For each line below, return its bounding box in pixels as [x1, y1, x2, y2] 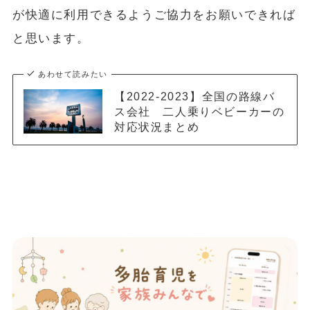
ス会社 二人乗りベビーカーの [113, 105, 285, 118]
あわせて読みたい [38, 70, 108, 79]
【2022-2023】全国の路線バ [113, 90, 275, 103]
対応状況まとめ [113, 120, 200, 134]
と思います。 [12, 32, 90, 46]
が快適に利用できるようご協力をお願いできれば [12, 8, 296, 22]
